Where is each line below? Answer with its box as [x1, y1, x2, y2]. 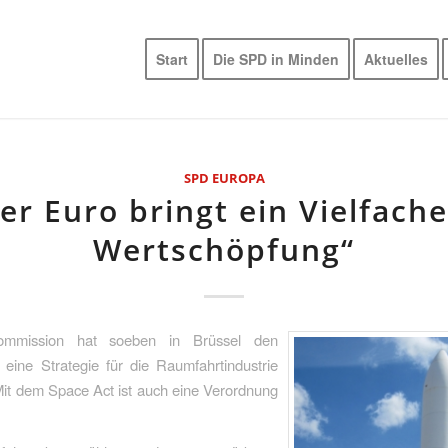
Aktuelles [364, 49, 429, 69]
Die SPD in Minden [213, 49, 340, 69]
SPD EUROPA [183, 169, 265, 187]
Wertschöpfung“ [93, 229, 355, 270]
